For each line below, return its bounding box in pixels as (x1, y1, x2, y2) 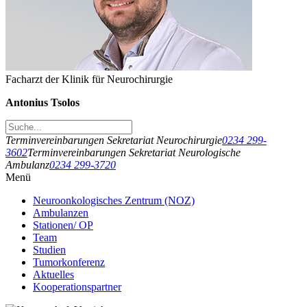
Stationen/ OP (33, 219, 93, 231)
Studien (33, 243, 66, 256)
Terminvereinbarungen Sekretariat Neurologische (27, 146, 241, 158)
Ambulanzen (33, 206, 88, 219)
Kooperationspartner (33, 280, 121, 293)
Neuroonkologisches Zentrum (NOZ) (33, 194, 195, 206)
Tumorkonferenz (33, 256, 105, 268)
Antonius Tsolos (5, 96, 79, 108)
